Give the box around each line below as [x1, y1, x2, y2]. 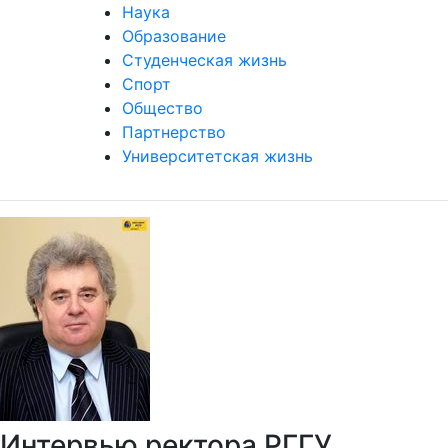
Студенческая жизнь [122, 50, 287, 70]
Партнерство [122, 122, 226, 142]
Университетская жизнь [122, 146, 313, 166]
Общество [122, 98, 203, 118]
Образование [122, 26, 226, 46]
